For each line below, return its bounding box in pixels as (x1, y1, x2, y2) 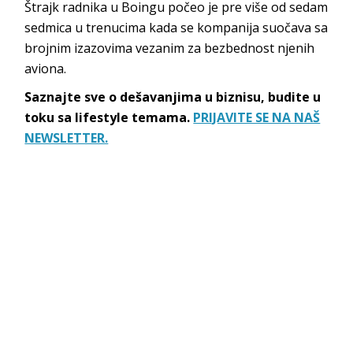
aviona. (24, 59, 67, 77)
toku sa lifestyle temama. (24, 108, 194, 126)
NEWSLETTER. (24, 128, 109, 147)
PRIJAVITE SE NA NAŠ (193, 108, 321, 126)
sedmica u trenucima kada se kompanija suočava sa (24, 18, 329, 36)
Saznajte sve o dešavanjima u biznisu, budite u (24, 87, 321, 106)
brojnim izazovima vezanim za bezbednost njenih (24, 39, 315, 57)
